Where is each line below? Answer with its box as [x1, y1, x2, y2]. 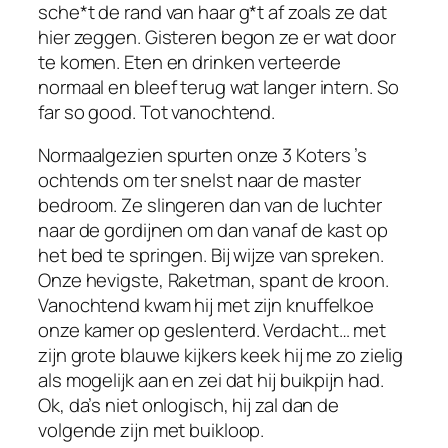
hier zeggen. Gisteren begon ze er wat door [38, 23, 396, 50]
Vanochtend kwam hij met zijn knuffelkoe [38, 292, 375, 319]
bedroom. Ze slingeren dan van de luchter [38, 192, 382, 219]
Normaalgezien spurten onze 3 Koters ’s [38, 142, 368, 169]
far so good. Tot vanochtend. [38, 98, 276, 125]
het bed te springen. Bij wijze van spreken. [38, 242, 384, 269]
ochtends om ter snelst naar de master [38, 167, 362, 194]
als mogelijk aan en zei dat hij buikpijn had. [38, 367, 384, 394]
